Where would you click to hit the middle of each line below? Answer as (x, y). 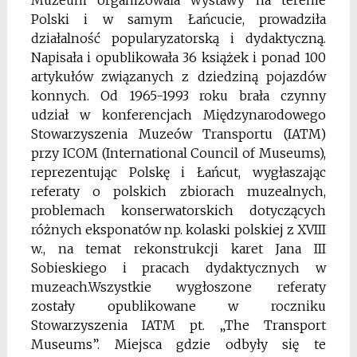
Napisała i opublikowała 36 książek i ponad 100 (178, 58)
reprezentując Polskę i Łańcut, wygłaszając (178, 173)
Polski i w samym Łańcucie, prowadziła (178, 20)
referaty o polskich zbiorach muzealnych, (178, 192)
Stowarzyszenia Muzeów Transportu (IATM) (178, 134)
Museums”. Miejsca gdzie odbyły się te (178, 345)
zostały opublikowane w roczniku (178, 306)
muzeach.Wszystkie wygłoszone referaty (178, 287)
